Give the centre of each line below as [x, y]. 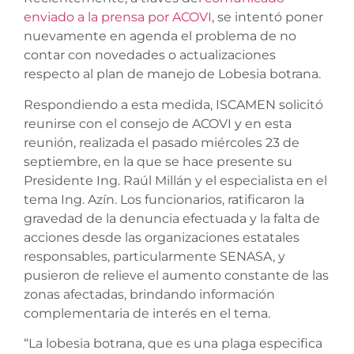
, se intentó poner [267, 17]
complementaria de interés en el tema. [147, 313]
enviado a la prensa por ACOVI [118, 17]
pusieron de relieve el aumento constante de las [176, 275]
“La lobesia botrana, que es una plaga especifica [173, 343]
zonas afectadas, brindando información [149, 294]
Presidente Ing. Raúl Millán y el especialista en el [175, 180]
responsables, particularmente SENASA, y [154, 256]
